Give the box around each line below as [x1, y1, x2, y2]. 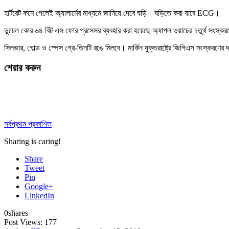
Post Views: [4, 218, 44, 227]
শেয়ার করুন [4, 62, 40, 73]
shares [8, 209, 28, 218]
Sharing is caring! [4, 137, 61, 146]
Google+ [25, 182, 53, 191]
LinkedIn [25, 191, 54, 200]
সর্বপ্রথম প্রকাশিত [4, 120, 52, 129]
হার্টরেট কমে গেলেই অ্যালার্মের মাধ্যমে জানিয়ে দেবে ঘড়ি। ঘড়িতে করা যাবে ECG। [4, 8, 220, 17]
